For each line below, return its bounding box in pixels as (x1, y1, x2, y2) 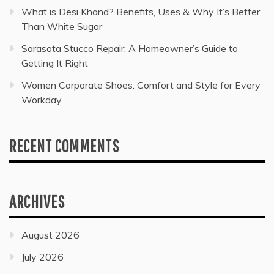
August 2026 (21, 229, 80, 242)
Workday (21, 94, 62, 106)
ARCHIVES (9, 191, 65, 212)
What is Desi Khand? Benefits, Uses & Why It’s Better (21, 6, 260, 18)
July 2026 (21, 251, 64, 264)
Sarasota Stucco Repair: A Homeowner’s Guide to (21, 42, 238, 55)
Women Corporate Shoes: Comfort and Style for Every (21, 79, 261, 92)
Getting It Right (21, 57, 88, 70)
